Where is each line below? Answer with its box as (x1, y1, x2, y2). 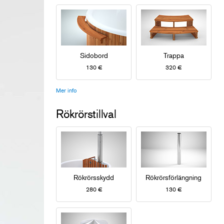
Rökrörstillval (56, 106, 116, 120)
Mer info (56, 86, 77, 94)
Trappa (163, 50, 184, 59)
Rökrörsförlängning (145, 172, 202, 181)
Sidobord (79, 50, 108, 59)
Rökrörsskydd (73, 172, 114, 181)
